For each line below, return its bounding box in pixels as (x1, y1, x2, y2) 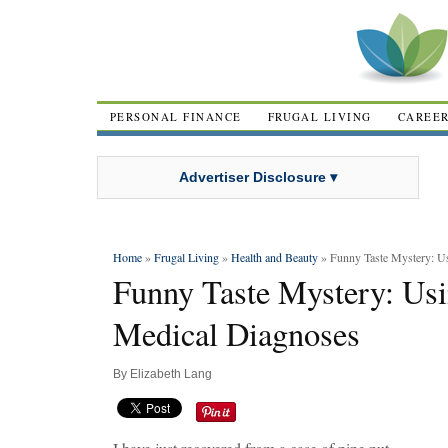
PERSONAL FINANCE (110, 109, 242, 124)
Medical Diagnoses (113, 312, 360, 355)
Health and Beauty (231, 249, 318, 265)
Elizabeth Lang (130, 367, 212, 381)
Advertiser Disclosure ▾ (179, 168, 337, 185)
